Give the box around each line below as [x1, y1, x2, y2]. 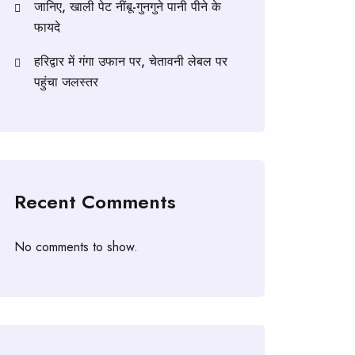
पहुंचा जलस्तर [34, 72, 98, 91]
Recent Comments [14, 187, 176, 216]
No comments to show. [14, 237, 138, 256]
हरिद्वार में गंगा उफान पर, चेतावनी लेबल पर [34, 52, 227, 71]
